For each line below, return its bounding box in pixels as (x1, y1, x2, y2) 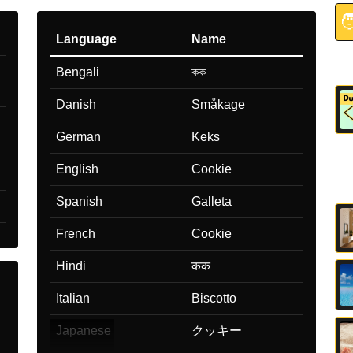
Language (56, 32, 117, 46)
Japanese (56, 323, 112, 337)
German (56, 129, 102, 143)
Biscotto (191, 291, 237, 305)
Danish (56, 97, 97, 111)
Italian (56, 291, 91, 305)
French (56, 226, 96, 240)
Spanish (56, 194, 103, 208)
